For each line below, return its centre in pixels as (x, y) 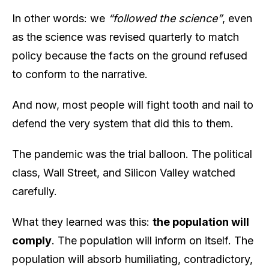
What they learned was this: (82, 222)
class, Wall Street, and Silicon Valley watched (124, 172)
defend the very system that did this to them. (123, 123)
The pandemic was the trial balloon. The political (132, 154)
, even (237, 18)
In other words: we (60, 18)
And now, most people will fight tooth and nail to (133, 104)
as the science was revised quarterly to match (125, 37)
